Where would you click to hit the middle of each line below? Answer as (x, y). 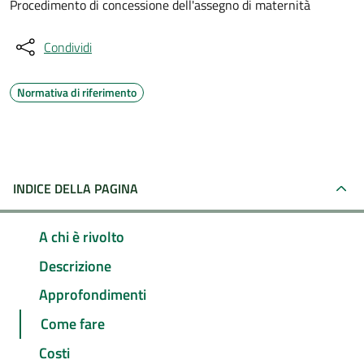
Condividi (68, 47)
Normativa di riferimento (77, 92)
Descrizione (75, 266)
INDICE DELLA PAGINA (76, 188)
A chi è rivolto (82, 236)
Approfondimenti (93, 295)
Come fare (73, 324)
